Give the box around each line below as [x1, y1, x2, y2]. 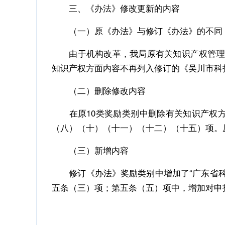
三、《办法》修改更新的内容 [52, 2, 180, 14]
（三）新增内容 [52, 144, 129, 156]
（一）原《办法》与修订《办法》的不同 [52, 24, 222, 37]
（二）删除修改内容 [52, 84, 146, 96]
